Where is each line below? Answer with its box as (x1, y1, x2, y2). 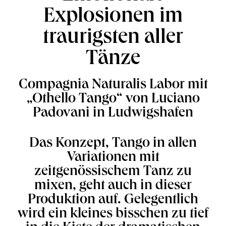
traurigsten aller (43, 27, 183, 49)
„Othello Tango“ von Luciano (26, 92, 200, 107)
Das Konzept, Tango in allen (29, 136, 197, 151)
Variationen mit (67, 150, 159, 165)
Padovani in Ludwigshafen (33, 106, 193, 121)
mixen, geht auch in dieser (34, 179, 192, 194)
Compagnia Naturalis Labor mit (18, 78, 208, 93)
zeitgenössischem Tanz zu (34, 164, 192, 180)
